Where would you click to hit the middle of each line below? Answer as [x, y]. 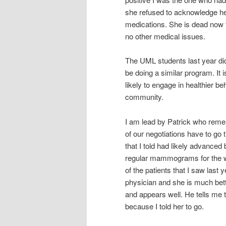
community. [144, 97]
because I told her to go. [164, 206]
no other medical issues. [165, 36]
